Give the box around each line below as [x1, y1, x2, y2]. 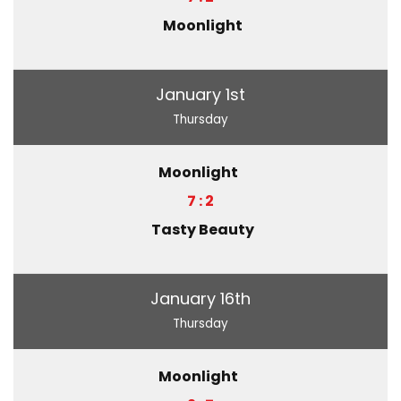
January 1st [156, 82, 245, 106]
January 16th [150, 286, 251, 310]
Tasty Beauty [151, 218, 254, 240]
